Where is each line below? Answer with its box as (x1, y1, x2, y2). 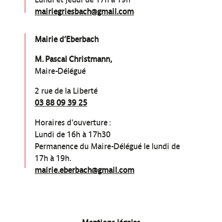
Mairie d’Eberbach (35, 35, 99, 45)
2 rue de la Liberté (35, 86, 98, 96)
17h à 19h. (35, 154, 71, 164)
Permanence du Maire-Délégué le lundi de (35, 142, 180, 152)
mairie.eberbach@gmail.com (35, 166, 134, 175)
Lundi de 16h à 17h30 (35, 130, 111, 140)
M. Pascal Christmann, (35, 55, 112, 64)
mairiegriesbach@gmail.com (35, 7, 134, 17)
